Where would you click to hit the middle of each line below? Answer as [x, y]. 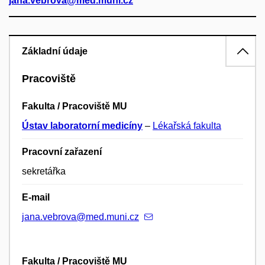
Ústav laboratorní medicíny [82, 126]
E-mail [36, 198]
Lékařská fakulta [187, 126]
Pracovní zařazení [62, 152]
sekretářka [44, 172]
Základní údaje [55, 51]
